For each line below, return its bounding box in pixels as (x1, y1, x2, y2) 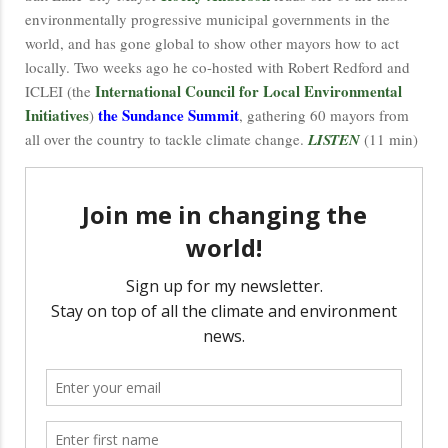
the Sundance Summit (98, 104, 239, 127)
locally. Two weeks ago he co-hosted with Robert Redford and (25, 57, 410, 78)
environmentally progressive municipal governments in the (25, 9, 390, 30)
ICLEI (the (25, 81, 95, 102)
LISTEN (308, 129, 360, 151)
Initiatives (25, 104, 89, 127)
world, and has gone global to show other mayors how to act (25, 33, 399, 54)
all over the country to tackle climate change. (25, 129, 308, 150)
